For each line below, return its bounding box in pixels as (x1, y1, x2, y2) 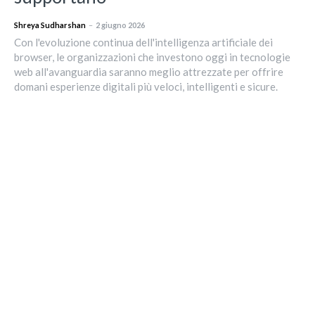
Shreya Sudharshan (14, 20, 86, 30)
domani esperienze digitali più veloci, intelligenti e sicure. (14, 79, 278, 93)
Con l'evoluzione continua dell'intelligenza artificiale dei (14, 35, 273, 49)
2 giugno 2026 (96, 20, 145, 30)
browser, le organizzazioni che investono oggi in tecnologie (14, 50, 290, 63)
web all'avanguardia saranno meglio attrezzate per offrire (14, 65, 283, 78)
